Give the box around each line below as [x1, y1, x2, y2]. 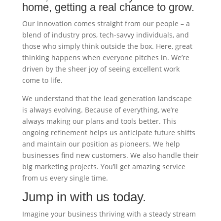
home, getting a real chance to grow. [22, 1, 194, 13]
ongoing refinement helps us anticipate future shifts [22, 128, 195, 137]
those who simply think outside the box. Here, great [22, 41, 192, 51]
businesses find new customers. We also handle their [22, 150, 199, 160]
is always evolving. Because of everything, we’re [22, 105, 179, 114]
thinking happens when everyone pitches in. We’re [22, 53, 189, 62]
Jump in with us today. [22, 189, 146, 204]
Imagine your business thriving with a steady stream [22, 209, 196, 219]
